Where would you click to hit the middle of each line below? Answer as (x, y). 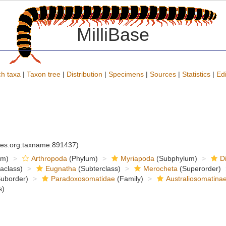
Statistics (196, 74)
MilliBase (113, 35)
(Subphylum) (176, 158)
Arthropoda (49, 158)
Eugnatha (61, 168)
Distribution (84, 74)
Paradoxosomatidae (83, 179)
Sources (163, 74)
